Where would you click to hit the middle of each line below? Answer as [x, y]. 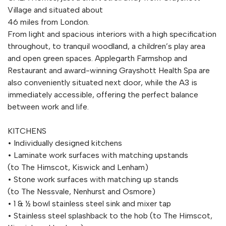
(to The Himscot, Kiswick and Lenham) [78, 167]
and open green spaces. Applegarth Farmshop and [97, 58]
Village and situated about [55, 10]
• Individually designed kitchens [65, 143]
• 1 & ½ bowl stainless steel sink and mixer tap [89, 203]
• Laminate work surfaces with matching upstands [98, 155]
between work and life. [48, 106]
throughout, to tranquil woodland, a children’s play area [106, 46]
